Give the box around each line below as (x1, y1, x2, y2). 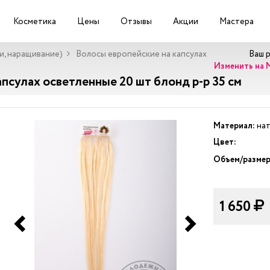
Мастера (219, 16, 254, 28)
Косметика (13, 16, 56, 28)
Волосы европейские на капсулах (74, 48, 207, 60)
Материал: (213, 120, 255, 132)
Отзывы (121, 16, 152, 28)
